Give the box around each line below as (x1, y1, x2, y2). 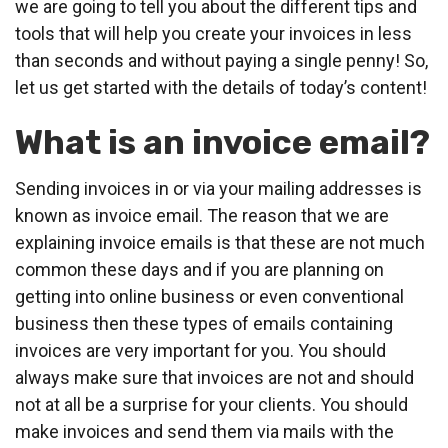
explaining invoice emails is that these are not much (15, 232, 425, 254)
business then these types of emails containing (15, 313, 393, 335)
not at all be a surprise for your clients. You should (15, 394, 408, 416)
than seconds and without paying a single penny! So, (15, 50, 428, 72)
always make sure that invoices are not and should (15, 367, 414, 389)
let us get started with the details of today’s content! (15, 77, 427, 99)
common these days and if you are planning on (15, 259, 384, 281)
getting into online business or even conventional (15, 286, 404, 308)
